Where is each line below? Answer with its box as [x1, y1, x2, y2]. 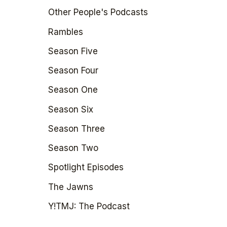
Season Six [48, 104, 94, 115]
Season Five [48, 46, 98, 56]
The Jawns [48, 181, 94, 192]
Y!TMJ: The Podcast [48, 201, 130, 211]
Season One [48, 85, 98, 95]
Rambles [48, 26, 84, 37]
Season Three [48, 123, 105, 134]
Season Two [48, 143, 99, 154]
